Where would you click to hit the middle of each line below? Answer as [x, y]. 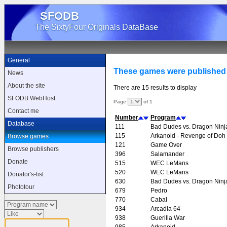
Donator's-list [26, 174]
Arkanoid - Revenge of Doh [188, 136]
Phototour [21, 187]
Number [127, 117]
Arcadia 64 [165, 209]
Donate [18, 162]
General [19, 60]
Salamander [167, 154]
